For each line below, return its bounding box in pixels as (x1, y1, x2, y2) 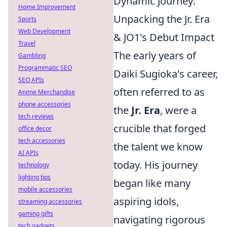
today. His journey (113, 158, 198, 172)
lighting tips (18, 173, 51, 181)
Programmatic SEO (18, 63, 72, 72)
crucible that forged (113, 122, 206, 135)
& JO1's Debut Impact (113, 30, 214, 44)
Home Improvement (18, 3, 75, 11)
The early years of (113, 49, 196, 62)
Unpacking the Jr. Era (113, 12, 210, 26)
